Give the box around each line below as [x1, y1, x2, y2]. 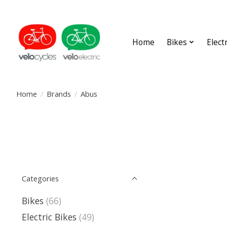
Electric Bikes [22, 211, 77, 223]
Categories [22, 173, 59, 183]
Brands [46, 88, 71, 99]
